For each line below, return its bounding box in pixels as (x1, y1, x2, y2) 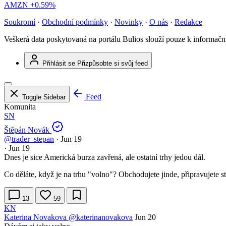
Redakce (175, 18, 202, 27)
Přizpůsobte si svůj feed (77, 60, 148, 68)
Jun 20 (135, 213, 156, 222)
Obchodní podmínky (42, 18, 108, 27)
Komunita (4, 102, 36, 111)
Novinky (115, 18, 143, 27)
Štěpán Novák (4, 126, 49, 135)
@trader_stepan (4, 135, 54, 144)
